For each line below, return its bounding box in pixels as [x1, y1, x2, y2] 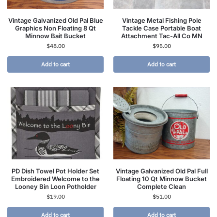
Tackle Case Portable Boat [122, 24, 201, 32]
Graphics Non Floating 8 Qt [15, 24, 96, 32]
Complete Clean [137, 183, 186, 191]
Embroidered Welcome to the [11, 175, 100, 183]
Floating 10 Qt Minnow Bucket [116, 175, 207, 183]
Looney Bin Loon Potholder [15, 183, 96, 191]
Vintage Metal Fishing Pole [122, 16, 201, 25]
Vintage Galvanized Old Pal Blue [8, 16, 103, 25]
